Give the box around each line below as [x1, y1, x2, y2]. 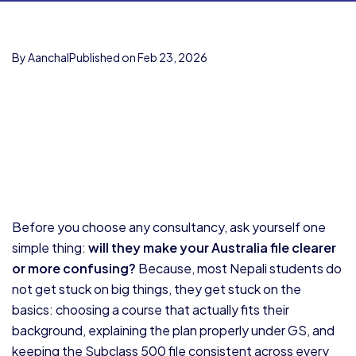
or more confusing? [12, 260, 136, 277]
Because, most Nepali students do [136, 260, 342, 277]
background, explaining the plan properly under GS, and [12, 322, 335, 339]
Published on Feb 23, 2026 [69, 50, 207, 64]
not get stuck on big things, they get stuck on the [12, 281, 301, 297]
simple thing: [12, 239, 88, 256]
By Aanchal [12, 50, 69, 64]
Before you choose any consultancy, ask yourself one [12, 219, 326, 235]
